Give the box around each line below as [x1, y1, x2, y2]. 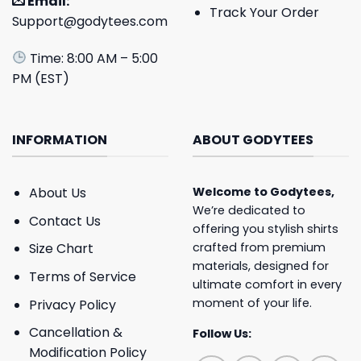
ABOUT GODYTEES [193, 130, 313, 149]
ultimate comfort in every [193, 276, 342, 293]
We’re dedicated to [193, 202, 305, 219]
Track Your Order [209, 2, 319, 22]
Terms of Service [28, 267, 136, 286]
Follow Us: [193, 326, 251, 342]
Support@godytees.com [12, 12, 168, 31]
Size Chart [28, 239, 93, 259]
